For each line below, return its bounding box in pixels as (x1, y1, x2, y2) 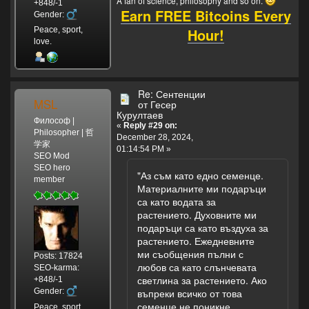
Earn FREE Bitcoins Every (120, 6, 291, 26)
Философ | (33, 115, 74, 126)
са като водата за (137, 194, 216, 208)
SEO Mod (33, 150, 70, 161)
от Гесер (138, 97, 177, 111)
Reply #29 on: (123, 120, 177, 130)
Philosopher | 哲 (33, 127, 94, 137)
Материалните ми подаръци (137, 181, 266, 195)
